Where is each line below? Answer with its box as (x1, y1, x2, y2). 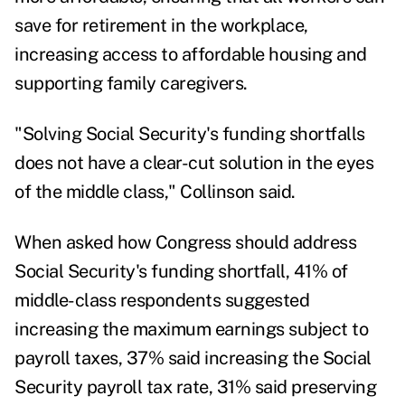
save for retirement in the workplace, (14, 14, 308, 37)
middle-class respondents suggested (14, 289, 309, 312)
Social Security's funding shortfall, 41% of (14, 260, 348, 283)
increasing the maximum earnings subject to (14, 318, 368, 341)
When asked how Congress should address (14, 231, 356, 254)
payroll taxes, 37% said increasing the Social (14, 347, 372, 370)
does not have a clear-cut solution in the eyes (14, 152, 373, 174)
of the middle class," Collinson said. (14, 181, 299, 203)
